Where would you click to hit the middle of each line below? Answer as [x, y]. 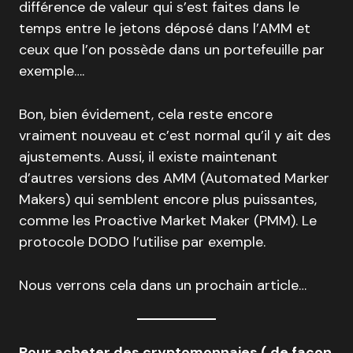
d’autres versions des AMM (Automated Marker [174, 178]
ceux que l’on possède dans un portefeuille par [172, 50]
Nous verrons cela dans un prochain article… [163, 285]
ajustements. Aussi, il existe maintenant [148, 157]
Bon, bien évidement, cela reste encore [146, 114]
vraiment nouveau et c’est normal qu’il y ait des [175, 136]
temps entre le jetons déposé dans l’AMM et [165, 28]
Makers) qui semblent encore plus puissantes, [168, 199]
